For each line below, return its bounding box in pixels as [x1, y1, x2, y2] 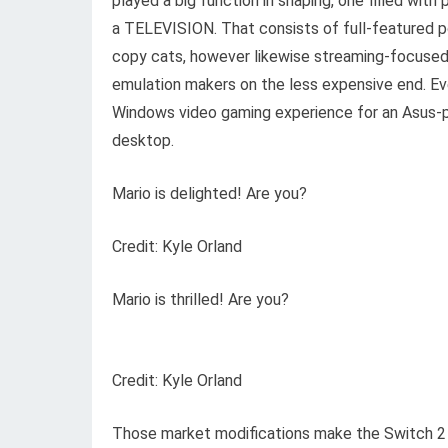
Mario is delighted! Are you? [112, 183, 307, 203]
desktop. [112, 130, 174, 150]
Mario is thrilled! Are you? [112, 289, 289, 309]
